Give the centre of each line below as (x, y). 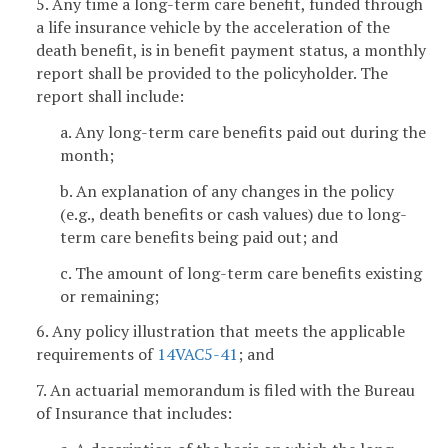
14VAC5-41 (197, 354)
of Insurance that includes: (134, 413)
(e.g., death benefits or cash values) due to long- (233, 213)
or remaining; (109, 295)
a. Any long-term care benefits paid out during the (243, 132)
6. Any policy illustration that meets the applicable (220, 331)
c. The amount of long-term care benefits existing (241, 272)
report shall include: (110, 96)
